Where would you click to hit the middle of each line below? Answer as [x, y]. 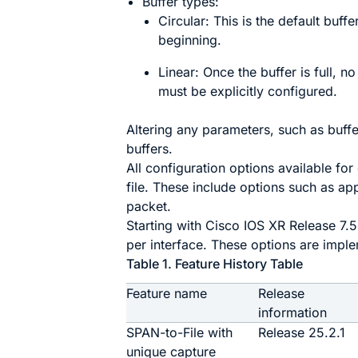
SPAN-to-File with [180, 332]
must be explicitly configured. [248, 91]
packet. [149, 206]
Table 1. [151, 264]
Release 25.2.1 [302, 332]
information [293, 312]
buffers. [150, 149]
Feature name [167, 293]
